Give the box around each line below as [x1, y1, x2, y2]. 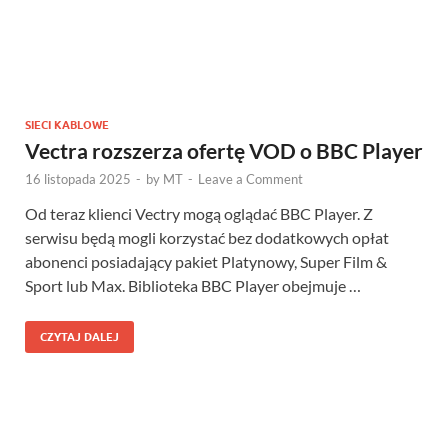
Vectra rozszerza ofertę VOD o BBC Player [25, 138, 423, 163]
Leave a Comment [198, 171, 303, 187]
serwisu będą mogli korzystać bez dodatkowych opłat [25, 228, 389, 247]
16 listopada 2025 [25, 171, 131, 187]
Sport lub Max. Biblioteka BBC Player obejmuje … [25, 276, 361, 295]
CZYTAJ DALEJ [40, 330, 119, 344]
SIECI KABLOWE [25, 118, 109, 132]
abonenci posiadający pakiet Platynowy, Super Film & [25, 252, 387, 271]
